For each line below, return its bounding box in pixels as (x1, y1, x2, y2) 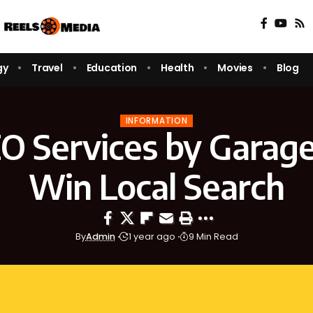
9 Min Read (188, 231, 238, 243)
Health (161, 60, 194, 75)
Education (86, 60, 138, 75)
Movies (217, 60, 253, 75)
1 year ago (128, 231, 175, 243)
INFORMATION (125, 115, 188, 126)
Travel (31, 60, 63, 75)
